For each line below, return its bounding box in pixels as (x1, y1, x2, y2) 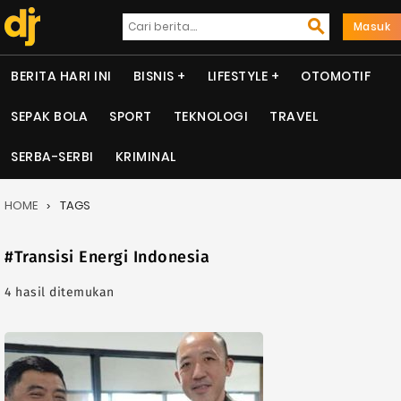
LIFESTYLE (207, 67, 268, 85)
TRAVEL (269, 107, 318, 125)
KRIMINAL (115, 148, 176, 166)
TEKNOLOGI (173, 107, 248, 125)
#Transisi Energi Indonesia (4, 246, 209, 267)
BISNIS (132, 67, 175, 85)
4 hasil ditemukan (4, 284, 115, 300)
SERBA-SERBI (11, 148, 94, 166)
